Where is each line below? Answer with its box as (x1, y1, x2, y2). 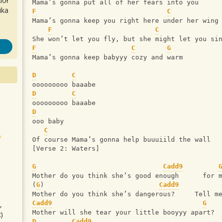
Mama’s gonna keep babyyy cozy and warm (32, 54, 183, 61)
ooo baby (32, 117, 64, 125)
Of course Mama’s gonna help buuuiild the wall (32, 136, 211, 144)
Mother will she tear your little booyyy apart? (32, 209, 215, 217)
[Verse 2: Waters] (32, 145, 100, 153)
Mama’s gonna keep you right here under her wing (32, 17, 219, 25)
